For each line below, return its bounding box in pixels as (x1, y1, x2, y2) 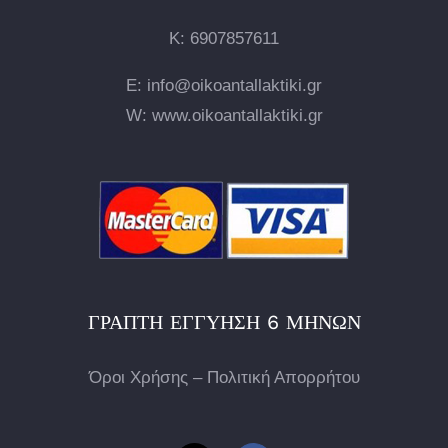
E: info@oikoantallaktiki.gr (126, 76, 322, 95)
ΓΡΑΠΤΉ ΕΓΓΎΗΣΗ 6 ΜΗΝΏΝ (87, 310, 361, 334)
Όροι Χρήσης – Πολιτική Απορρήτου (88, 368, 360, 387)
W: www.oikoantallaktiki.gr (125, 106, 323, 125)
